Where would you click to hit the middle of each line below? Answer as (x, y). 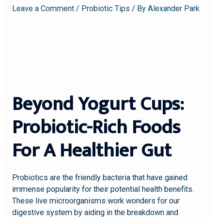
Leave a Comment (43, 8)
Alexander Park (174, 8)
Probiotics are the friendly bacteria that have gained (100, 178)
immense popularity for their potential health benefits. (103, 189)
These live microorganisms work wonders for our (96, 201)
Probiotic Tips (106, 8)
